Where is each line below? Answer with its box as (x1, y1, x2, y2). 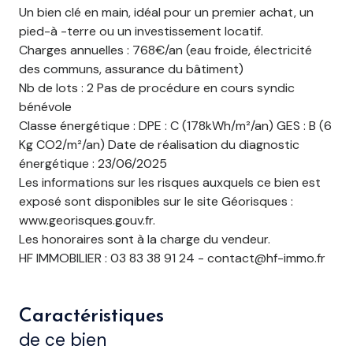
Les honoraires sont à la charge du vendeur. (19, 231, 270, 248)
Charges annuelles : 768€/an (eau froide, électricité (19, 42, 312, 59)
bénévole (19, 98, 72, 116)
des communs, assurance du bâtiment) (19, 61, 243, 78)
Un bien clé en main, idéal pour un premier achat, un (19, 4, 314, 21)
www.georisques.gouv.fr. (19, 212, 155, 229)
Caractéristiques (19, 307, 164, 327)
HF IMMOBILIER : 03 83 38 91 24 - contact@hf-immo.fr (19, 250, 325, 267)
